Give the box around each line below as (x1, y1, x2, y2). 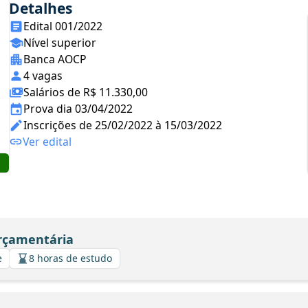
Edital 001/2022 (23, 19, 102, 34)
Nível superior (23, 35, 96, 50)
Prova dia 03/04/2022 (23, 101, 133, 116)
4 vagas (23, 68, 63, 83)
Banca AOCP (23, 52, 87, 67)
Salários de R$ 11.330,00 (23, 85, 148, 100)
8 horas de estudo (29, 252, 112, 265)
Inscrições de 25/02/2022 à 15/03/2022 (23, 118, 222, 133)
